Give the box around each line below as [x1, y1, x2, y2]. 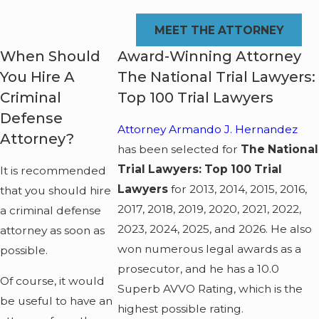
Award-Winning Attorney [117, 48, 302, 66]
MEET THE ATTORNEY [154, 23, 283, 37]
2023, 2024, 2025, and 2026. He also [117, 221, 313, 236]
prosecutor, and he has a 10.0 [117, 261, 280, 276]
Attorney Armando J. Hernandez [117, 122, 298, 136]
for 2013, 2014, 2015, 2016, [171, 182, 308, 196]
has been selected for [117, 142, 241, 156]
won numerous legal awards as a [117, 241, 302, 256]
